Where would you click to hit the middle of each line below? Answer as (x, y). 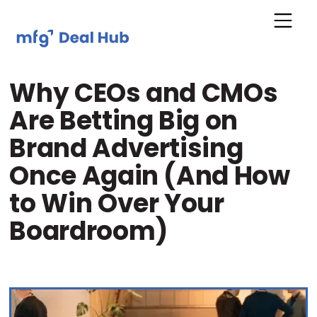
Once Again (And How (150, 176)
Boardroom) (88, 231)
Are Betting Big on (123, 121)
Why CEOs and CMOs (144, 93)
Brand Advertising (126, 148)
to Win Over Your (117, 203)
